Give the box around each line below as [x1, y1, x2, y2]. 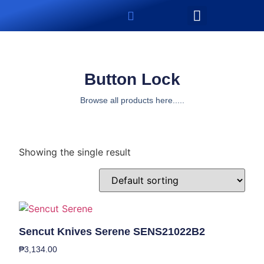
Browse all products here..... [80, 95, 184, 105]
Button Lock [84, 70, 180, 88]
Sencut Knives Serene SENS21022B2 [19, 225, 206, 237]
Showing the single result [19, 146, 131, 158]
